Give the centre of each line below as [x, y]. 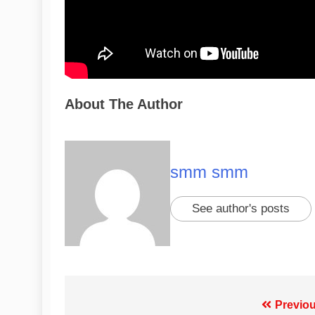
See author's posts [241, 209]
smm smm [209, 172]
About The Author [124, 104]
